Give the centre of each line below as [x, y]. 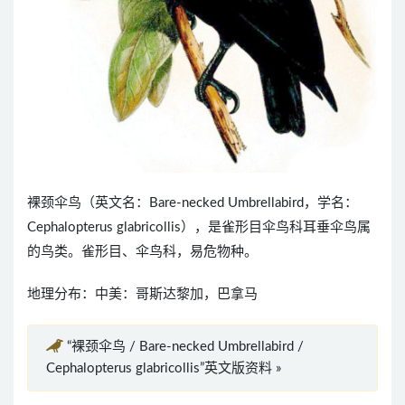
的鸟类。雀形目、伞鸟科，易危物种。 [142, 252]
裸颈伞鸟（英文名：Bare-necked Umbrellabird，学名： [193, 203]
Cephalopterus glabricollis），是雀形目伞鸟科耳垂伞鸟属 [199, 228]
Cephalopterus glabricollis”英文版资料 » [164, 369]
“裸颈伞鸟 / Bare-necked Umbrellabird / [185, 347]
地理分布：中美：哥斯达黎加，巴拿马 [142, 295]
